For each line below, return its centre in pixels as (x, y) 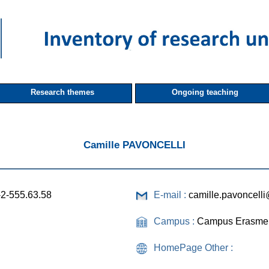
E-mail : (171, 195)
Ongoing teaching (205, 92)
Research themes (62, 92)
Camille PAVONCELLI (134, 144)
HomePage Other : (193, 247)
